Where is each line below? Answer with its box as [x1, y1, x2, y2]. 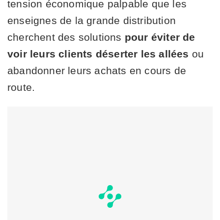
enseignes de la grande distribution [7, 15, 176, 27]
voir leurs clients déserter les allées [7, 48, 189, 60]
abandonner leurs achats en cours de [7, 65, 187, 77]
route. [7, 82, 35, 93]
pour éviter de [124, 31, 195, 43]
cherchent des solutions [7, 31, 125, 43]
